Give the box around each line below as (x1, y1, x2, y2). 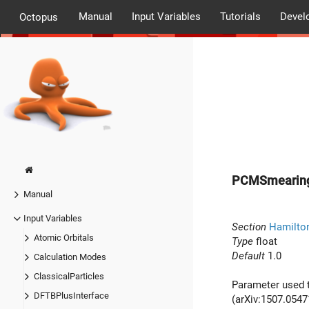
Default (232, 249, 265, 262)
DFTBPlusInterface (34, 290, 109, 301)
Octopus (19, 10, 58, 23)
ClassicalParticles (34, 271, 104, 282)
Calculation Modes (34, 252, 106, 263)
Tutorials (219, 10, 261, 23)
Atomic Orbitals (34, 232, 94, 243)
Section (232, 220, 266, 233)
